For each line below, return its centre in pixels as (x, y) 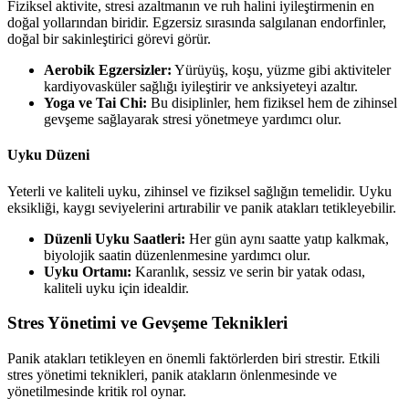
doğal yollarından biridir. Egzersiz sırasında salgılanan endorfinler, (197, 23)
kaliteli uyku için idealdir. (116, 288)
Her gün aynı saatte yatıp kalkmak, (287, 238)
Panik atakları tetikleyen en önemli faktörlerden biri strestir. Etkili (194, 358)
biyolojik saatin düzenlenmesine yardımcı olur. (177, 255)
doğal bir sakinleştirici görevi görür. (109, 39)
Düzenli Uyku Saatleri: (115, 238)
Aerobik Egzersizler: (108, 70)
